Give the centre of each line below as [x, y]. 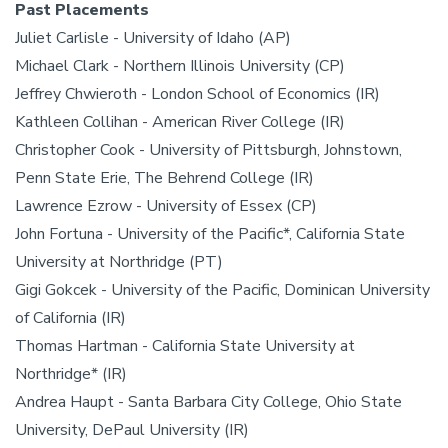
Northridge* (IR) [71, 374]
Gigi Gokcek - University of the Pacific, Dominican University [222, 290]
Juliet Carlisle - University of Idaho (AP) [153, 38]
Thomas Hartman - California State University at [185, 346]
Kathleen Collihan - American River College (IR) [180, 122]
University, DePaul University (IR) [132, 430]
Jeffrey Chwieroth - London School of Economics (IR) [197, 94]
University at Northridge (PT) [119, 262]
